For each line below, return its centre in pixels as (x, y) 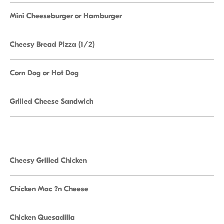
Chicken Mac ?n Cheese (49, 189)
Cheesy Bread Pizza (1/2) (52, 44)
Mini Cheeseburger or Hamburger (66, 16)
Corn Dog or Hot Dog (44, 73)
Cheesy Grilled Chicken (48, 160)
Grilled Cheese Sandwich (52, 101)
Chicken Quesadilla (42, 217)
